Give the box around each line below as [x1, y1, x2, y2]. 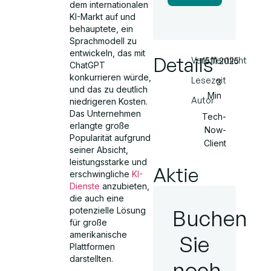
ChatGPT [70, 60, 106, 71]
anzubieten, [100, 181, 150, 192]
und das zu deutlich [70, 84, 148, 95]
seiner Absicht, [70, 145, 129, 155]
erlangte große [70, 120, 130, 131]
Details [152, 53, 213, 77]
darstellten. [70, 253, 114, 264]
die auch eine [70, 193, 125, 204]
